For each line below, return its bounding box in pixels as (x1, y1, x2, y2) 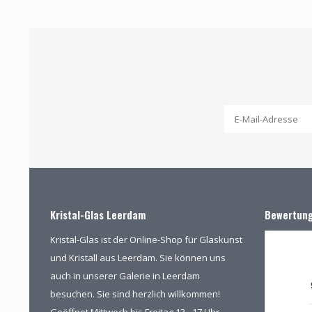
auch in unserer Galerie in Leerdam (50, 269, 200, 282)
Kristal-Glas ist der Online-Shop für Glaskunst (50, 233, 242, 246)
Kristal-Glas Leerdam (50, 207, 146, 222)
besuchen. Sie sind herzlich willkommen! (50, 287, 220, 300)
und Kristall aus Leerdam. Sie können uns (50, 251, 226, 264)
